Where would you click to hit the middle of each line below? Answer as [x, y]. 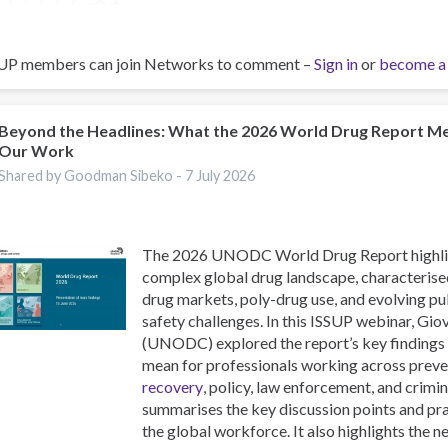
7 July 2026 [220, 175]
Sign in [336, 63]
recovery [173, 386]
